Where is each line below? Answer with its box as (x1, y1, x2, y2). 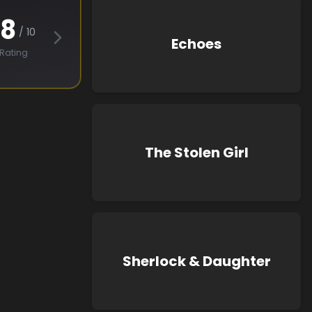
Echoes (171, 34, 221, 54)
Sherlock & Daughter (122, 251, 271, 271)
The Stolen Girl (144, 143, 249, 162)
